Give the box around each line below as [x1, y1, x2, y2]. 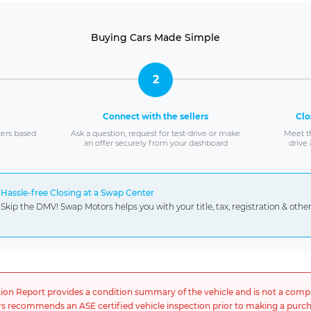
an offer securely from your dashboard [83, 137, 228, 148]
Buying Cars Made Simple [91, 31, 220, 44]
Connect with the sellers [103, 110, 208, 121]
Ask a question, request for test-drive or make [71, 128, 240, 138]
